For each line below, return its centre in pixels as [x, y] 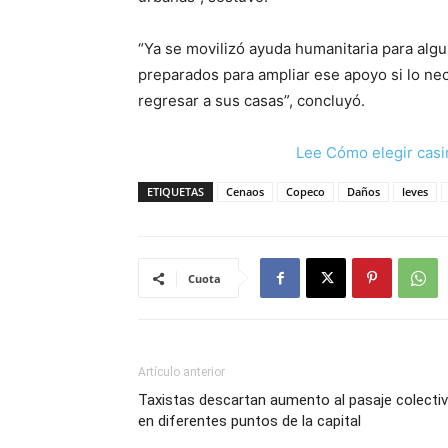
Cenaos [245, 191]
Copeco [305, 191]
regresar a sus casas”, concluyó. [251, 100]
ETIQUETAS [175, 191]
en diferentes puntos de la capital [249, 421]
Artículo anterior [181, 372]
